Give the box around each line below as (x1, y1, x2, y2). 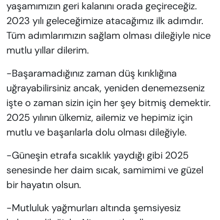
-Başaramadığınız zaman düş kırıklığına (6, 67, 177, 80)
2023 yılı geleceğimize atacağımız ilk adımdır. (6, 14, 203, 27)
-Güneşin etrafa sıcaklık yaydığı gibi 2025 (6, 149, 189, 162)
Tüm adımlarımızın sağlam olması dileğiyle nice (6, 29, 211, 42)
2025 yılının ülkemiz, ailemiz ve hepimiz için (6, 111, 192, 124)
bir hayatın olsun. (6, 178, 81, 192)
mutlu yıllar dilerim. (6, 44, 89, 57)
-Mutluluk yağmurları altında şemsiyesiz (6, 201, 181, 215)
